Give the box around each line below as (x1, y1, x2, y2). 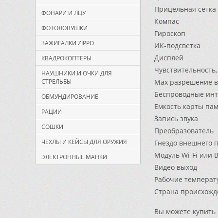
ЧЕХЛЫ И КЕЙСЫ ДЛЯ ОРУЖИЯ (41, 138, 127, 146)
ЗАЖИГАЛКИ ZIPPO (41, 39, 94, 47)
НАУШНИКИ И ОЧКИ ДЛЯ (41, 69, 112, 77)
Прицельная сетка (154, 4, 216, 14)
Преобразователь (154, 126, 214, 135)
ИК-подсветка (154, 41, 200, 50)
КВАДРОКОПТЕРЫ (41, 54, 91, 62)
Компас (154, 17, 179, 26)
